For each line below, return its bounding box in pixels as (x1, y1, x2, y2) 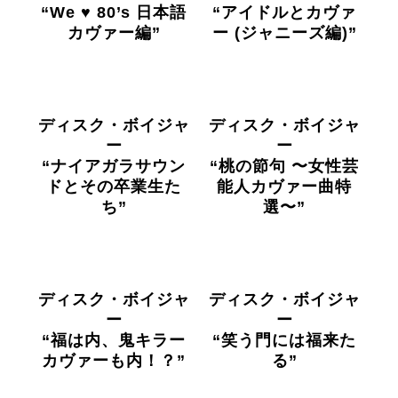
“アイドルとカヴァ (212, 4, 356, 21)
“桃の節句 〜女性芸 (210, 157, 359, 175)
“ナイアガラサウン (42, 157, 186, 175)
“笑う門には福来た (212, 331, 356, 349)
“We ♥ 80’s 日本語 (41, 4, 187, 21)
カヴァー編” (67, 24, 161, 42)
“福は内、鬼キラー (42, 331, 186, 349)
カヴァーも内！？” (42, 352, 186, 370)
